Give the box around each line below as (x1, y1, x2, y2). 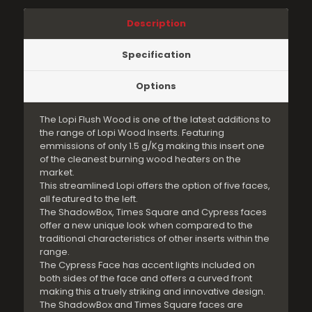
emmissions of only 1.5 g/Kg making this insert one (40, 139, 265, 153)
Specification (121, 47, 191, 61)
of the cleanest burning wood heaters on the (40, 152, 242, 166)
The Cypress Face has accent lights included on (40, 258, 256, 272)
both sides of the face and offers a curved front (40, 271, 253, 285)
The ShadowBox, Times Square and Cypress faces (40, 205, 267, 219)
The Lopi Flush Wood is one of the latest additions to (40, 112, 272, 126)
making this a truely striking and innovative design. (40, 284, 266, 298)
